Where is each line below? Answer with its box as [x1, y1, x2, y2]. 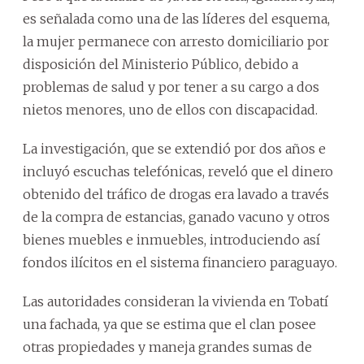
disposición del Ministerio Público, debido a [23, 56, 298, 73]
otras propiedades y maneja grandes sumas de [23, 339, 312, 356]
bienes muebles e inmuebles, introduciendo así [23, 232, 320, 249]
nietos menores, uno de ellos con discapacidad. [23, 102, 318, 119]
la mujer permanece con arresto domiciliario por [23, 33, 329, 50]
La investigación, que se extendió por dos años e [23, 141, 326, 158]
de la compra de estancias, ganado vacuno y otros [23, 209, 330, 226]
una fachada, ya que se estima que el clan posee [23, 316, 316, 333]
